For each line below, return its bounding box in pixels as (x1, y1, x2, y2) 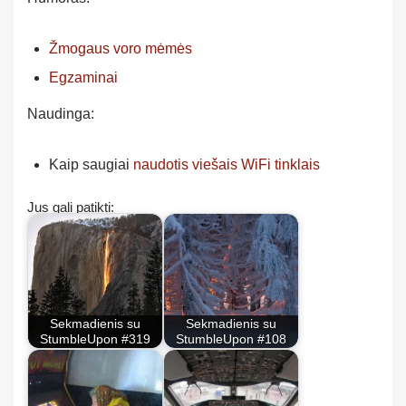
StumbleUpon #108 (176, 332, 286, 347)
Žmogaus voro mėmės (49, 40, 192, 56)
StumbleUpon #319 (40, 332, 150, 347)
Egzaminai (49, 69, 118, 85)
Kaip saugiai (49, 156, 133, 172)
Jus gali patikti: (27, 199, 114, 216)
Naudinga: (27, 105, 94, 121)
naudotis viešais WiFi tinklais (133, 156, 320, 172)
